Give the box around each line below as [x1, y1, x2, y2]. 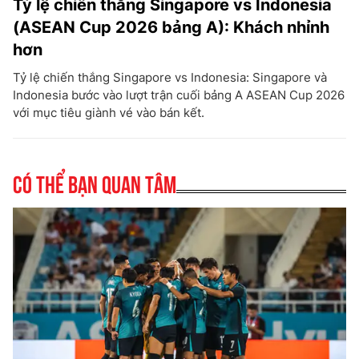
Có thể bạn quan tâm [13, 167, 176, 197]
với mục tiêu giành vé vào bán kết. [13, 105, 204, 120]
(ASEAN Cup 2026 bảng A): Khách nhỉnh [13, 18, 329, 37]
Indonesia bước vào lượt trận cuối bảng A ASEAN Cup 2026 [13, 87, 345, 103]
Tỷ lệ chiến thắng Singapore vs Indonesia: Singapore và [13, 70, 327, 85]
